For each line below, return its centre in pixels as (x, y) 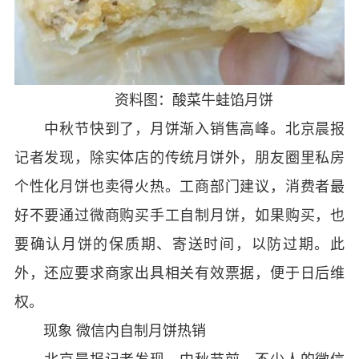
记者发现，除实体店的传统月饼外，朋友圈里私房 (179, 157)
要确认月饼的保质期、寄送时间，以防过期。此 (179, 243)
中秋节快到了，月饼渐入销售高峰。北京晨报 (179, 128)
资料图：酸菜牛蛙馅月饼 (179, 99)
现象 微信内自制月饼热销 (110, 330)
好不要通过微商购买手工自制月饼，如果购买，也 (179, 214)
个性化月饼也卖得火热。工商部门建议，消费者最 (179, 186)
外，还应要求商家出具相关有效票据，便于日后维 (179, 272)
